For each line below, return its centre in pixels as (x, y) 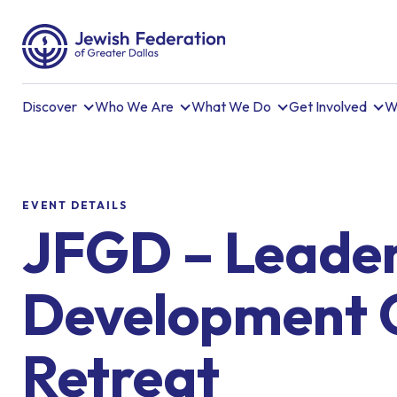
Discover (50, 106)
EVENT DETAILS (75, 205)
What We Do (231, 106)
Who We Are (134, 106)
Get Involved (328, 106)
